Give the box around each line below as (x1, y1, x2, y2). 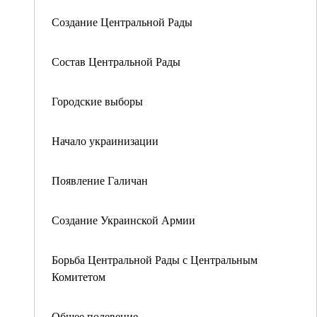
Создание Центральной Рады (52, 14, 192, 29)
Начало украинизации (52, 133, 158, 148)
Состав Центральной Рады (52, 54, 180, 69)
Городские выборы (52, 93, 143, 108)
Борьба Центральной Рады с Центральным (52, 252, 258, 267)
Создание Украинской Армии (52, 212, 195, 227)
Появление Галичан (52, 173, 148, 188)
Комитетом (52, 269, 105, 284)
